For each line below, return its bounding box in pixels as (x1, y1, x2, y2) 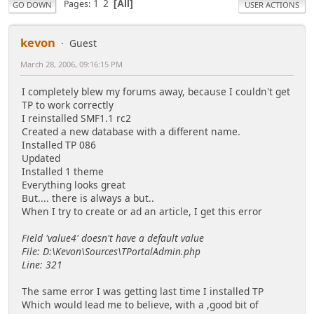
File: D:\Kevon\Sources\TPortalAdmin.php (22, 245, 200, 259)
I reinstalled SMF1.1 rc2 (22, 111, 131, 125)
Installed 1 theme (22, 165, 104, 179)
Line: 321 (22, 258, 62, 272)
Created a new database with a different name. (22, 125, 240, 139)
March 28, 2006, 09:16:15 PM (20, 58, 123, 69)
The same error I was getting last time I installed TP (22, 285, 264, 299)
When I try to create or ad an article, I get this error (22, 205, 262, 219)
